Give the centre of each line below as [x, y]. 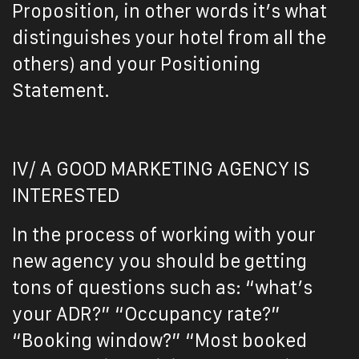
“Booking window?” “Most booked [159, 341]
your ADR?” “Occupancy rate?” [146, 314]
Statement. [61, 91]
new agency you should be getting [159, 261]
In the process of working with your [164, 235]
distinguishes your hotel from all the [169, 38]
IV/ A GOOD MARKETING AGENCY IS [161, 169]
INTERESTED [66, 196]
